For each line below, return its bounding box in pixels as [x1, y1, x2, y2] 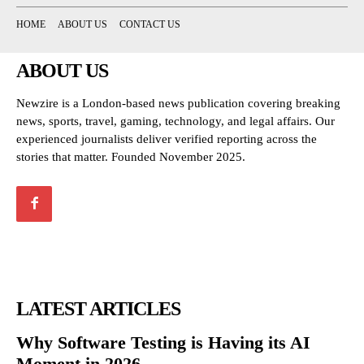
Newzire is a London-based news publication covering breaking [16, 96, 340, 110]
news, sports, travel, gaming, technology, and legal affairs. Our [16, 114, 335, 128]
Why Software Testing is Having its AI [16, 331, 310, 353]
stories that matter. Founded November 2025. [16, 149, 245, 163]
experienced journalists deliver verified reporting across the [16, 132, 317, 145]
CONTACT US [119, 18, 180, 30]
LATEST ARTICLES [16, 297, 180, 319]
